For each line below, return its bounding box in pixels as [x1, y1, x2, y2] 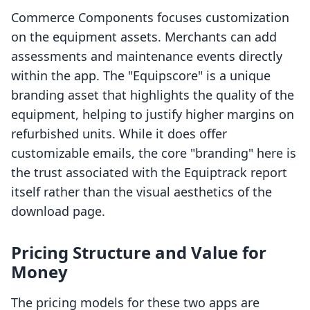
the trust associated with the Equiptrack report [11, 164, 287, 181]
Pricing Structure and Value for [11, 241, 266, 264]
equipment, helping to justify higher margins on [11, 106, 294, 123]
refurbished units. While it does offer [11, 125, 227, 143]
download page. [11, 203, 105, 220]
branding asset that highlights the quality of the [11, 86, 294, 104]
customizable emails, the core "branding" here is [11, 145, 296, 162]
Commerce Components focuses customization [11, 9, 289, 26]
